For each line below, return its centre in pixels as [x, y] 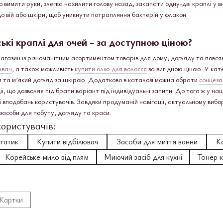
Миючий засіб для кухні [143, 157]
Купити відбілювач [68, 141]
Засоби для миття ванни [157, 141]
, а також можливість [43, 68]
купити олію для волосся [111, 68]
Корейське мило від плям [47, 157]
